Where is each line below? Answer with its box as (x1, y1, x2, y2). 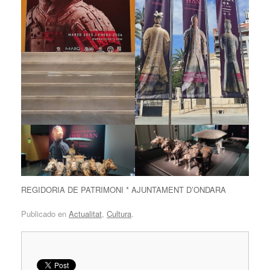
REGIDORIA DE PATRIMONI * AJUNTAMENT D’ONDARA (21, 184, 226, 195)
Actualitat (69, 207, 102, 219)
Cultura (107, 207, 131, 219)
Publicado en (21, 207, 69, 219)
